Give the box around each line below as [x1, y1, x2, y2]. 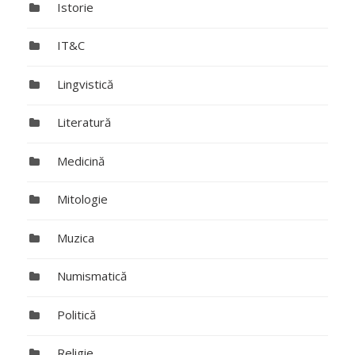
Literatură [56, 114, 111, 131]
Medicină [56, 152, 105, 169]
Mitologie [56, 191, 108, 208]
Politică [56, 306, 96, 323]
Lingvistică [56, 75, 113, 92]
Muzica [56, 229, 94, 246]
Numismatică [56, 268, 127, 284]
